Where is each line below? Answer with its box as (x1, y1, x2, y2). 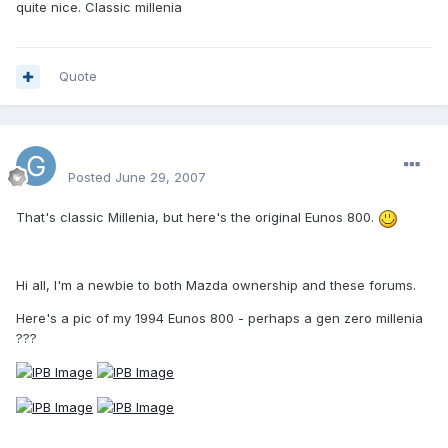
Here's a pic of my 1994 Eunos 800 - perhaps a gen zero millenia (16, 309, 423, 326)
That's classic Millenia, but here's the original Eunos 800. (16, 209, 378, 226)
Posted (68, 169, 115, 186)
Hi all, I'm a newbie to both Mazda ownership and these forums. (16, 276, 416, 293)
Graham (68, 144, 131, 165)
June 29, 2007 (115, 169, 206, 186)
